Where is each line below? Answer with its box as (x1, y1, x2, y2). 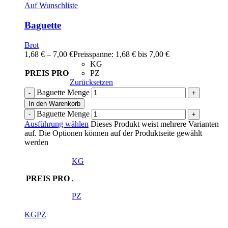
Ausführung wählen (24, 119, 89, 128)
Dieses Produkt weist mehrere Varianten (89, 119, 219, 128)
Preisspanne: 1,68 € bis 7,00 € (73, 49, 169, 59)
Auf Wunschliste (24, 1, 78, 10)
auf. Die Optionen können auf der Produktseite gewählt (24, 128, 202, 137)
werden (24, 137, 48, 147)
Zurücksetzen (70, 77, 113, 87)
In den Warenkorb (28, 99, 80, 107)
